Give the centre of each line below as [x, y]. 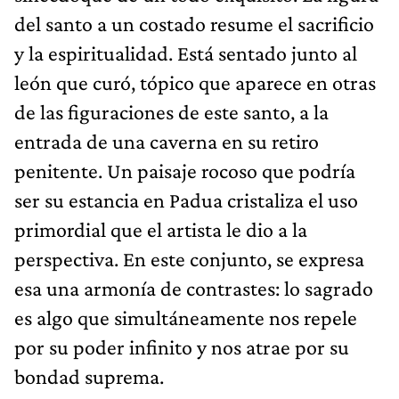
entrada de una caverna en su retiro [167, 141]
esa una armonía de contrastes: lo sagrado [194, 288]
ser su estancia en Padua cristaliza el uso [186, 199]
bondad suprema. [89, 376]
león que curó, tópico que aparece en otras [195, 82]
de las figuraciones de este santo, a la [171, 111]
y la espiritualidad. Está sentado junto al [186, 53]
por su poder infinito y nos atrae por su [182, 346]
